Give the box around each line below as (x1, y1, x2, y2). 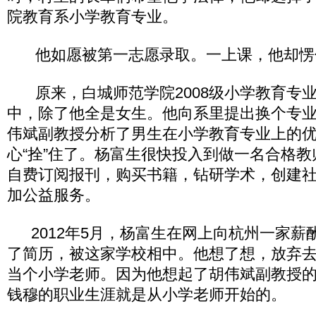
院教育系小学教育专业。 (7, 8, 178, 25)
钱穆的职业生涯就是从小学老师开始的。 (7, 286, 286, 303)
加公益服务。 (7, 186, 100, 204)
